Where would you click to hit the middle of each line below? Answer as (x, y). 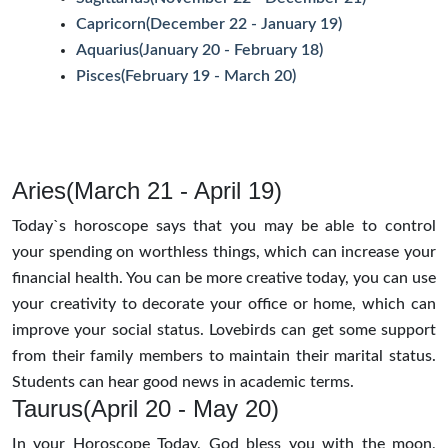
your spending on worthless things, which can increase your (224, 251)
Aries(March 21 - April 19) (147, 190)
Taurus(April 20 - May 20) (145, 408)
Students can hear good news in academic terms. (183, 381)
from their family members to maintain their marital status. (224, 355)
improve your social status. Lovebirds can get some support (224, 329)
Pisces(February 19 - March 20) (186, 75)
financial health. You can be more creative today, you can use (224, 277)
